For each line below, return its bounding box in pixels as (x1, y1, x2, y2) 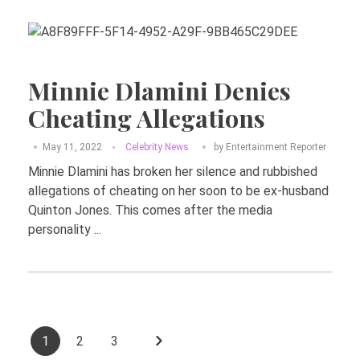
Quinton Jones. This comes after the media (28, 202, 272, 218)
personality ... (28, 221, 101, 237)
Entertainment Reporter (225, 141, 326, 153)
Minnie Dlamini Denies (28, 73, 291, 107)
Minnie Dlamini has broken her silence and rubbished (28, 163, 317, 179)
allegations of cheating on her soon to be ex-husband (28, 182, 329, 198)
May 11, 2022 (43, 141, 103, 153)
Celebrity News (125, 141, 190, 153)
